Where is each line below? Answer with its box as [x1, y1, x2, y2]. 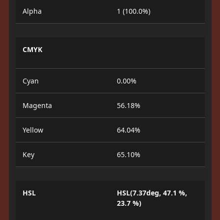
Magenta [22, 101, 52, 110]
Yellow [22, 125, 43, 135]
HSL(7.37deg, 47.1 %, [117, 188, 187, 197]
